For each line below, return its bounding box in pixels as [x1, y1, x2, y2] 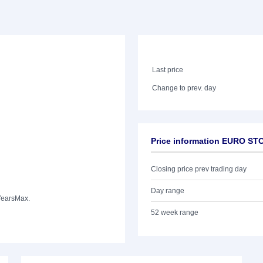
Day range [151, 187, 184, 195]
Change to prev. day [152, 84, 217, 92]
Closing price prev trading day [151, 165, 247, 173]
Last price [152, 66, 184, 74]
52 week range [151, 208, 198, 217]
